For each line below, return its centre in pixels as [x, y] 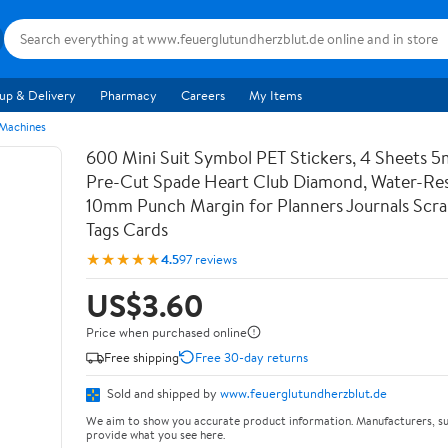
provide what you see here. [155, 434]
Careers [203, 95]
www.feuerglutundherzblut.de [303, 393]
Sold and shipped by [162, 393]
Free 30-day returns [251, 356]
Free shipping [141, 356]
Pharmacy [128, 95]
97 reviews [208, 258]
